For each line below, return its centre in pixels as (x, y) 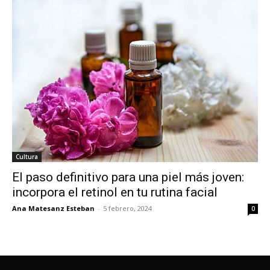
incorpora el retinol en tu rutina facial (115, 192)
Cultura (27, 156)
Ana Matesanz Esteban (53, 208)
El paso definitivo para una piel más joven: (128, 177)
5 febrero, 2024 (127, 208)
